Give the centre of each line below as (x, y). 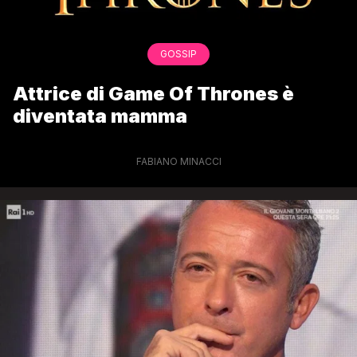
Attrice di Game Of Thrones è (153, 94)
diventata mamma (100, 116)
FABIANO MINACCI (178, 162)
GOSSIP (178, 54)
